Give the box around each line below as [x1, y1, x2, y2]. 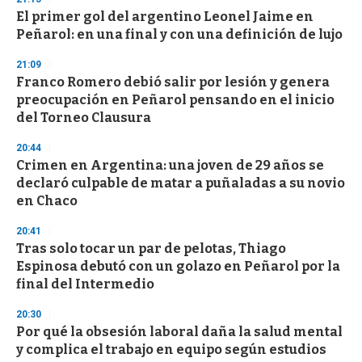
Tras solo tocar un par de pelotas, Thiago [16, 241, 286, 257]
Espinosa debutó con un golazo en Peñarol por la [16, 259, 340, 275]
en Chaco [16, 193, 78, 209]
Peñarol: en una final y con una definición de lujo [16, 27, 343, 43]
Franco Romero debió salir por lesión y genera [16, 74, 330, 90]
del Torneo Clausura [16, 110, 151, 126]
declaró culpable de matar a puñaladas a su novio [16, 175, 345, 192]
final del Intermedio [16, 276, 154, 293]
